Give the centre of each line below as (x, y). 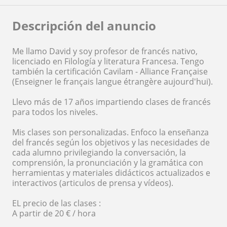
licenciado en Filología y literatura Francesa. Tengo (108, 61)
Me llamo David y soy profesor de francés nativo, (105, 51)
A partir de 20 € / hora (54, 213)
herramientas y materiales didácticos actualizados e (111, 173)
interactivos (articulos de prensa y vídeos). (93, 183)
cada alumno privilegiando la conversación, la (99, 152)
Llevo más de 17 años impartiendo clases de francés (111, 102)
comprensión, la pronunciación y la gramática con (108, 162)
